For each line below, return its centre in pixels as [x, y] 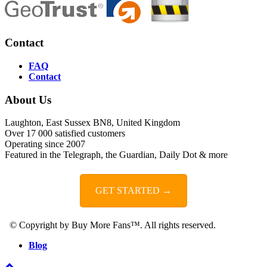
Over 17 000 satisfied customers [65, 133]
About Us [28, 100]
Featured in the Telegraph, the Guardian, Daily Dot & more [116, 155]
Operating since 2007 [45, 144]
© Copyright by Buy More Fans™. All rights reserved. [110, 225]
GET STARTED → [133, 190]
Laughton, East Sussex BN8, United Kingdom [92, 123]
